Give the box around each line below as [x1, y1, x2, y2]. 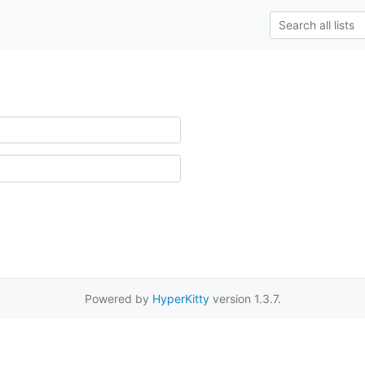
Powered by [84, 292, 152, 306]
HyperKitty [152, 292, 209, 306]
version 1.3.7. [209, 292, 281, 306]
